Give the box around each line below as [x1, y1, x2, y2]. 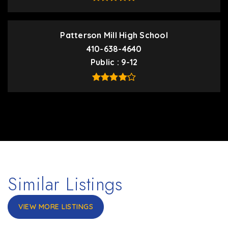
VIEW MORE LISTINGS [18, 202, 93, 211]
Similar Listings [8, 172, 122, 197]
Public [90, 57, 117, 67]
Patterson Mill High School [60, 30, 168, 40]
